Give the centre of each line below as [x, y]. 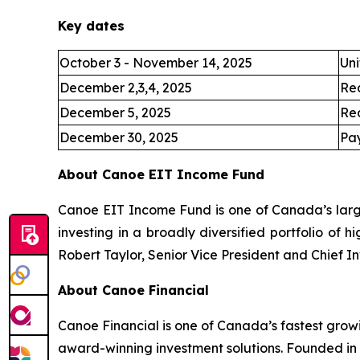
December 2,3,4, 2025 [126, 88]
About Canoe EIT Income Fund [161, 174]
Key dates [91, 26]
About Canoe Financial [133, 290]
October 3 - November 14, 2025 [156, 63]
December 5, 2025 [115, 112]
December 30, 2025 [119, 137]
